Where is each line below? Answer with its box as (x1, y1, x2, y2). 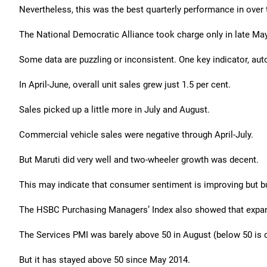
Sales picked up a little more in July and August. (19, 104, 210, 115)
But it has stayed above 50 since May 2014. (19, 254, 190, 265)
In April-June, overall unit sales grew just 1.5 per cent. (19, 79, 231, 90)
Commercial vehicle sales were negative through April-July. (19, 129, 253, 140)
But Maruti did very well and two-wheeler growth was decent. (19, 154, 259, 165)
